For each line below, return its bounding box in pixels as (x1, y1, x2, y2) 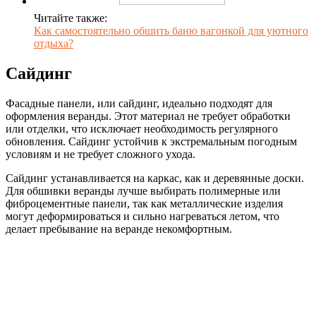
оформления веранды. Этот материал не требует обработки (6, 110, 291, 123)
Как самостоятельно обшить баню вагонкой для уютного (34, 25, 308, 37)
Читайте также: (34, 12, 107, 25)
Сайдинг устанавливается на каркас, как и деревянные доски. (6, 172, 304, 185)
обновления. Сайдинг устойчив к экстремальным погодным (6, 135, 297, 148)
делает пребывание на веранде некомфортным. (6, 223, 232, 236)
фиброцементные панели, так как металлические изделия (6, 197, 283, 210)
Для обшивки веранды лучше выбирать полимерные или (6, 185, 281, 197)
